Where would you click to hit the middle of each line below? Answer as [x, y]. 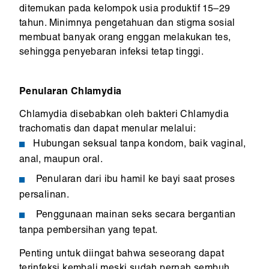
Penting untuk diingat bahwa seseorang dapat [121, 255]
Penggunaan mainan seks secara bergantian [134, 216]
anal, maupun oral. [61, 160]
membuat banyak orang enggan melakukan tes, [125, 39]
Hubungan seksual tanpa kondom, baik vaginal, [140, 145]
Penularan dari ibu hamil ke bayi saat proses [134, 180]
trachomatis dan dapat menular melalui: [107, 130]
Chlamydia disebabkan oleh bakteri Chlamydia [124, 116]
